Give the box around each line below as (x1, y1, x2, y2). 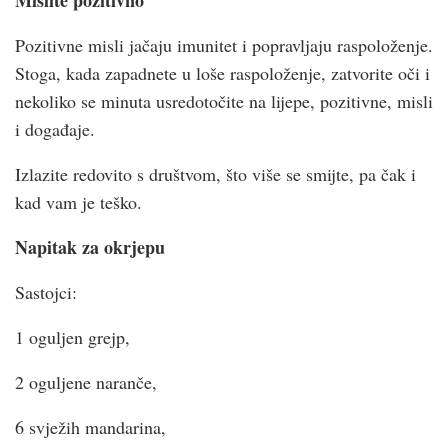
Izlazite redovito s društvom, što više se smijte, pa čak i (15, 161, 416, 186)
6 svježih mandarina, (15, 414, 166, 439)
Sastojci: (15, 279, 77, 304)
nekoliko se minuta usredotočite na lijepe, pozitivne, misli (15, 88, 433, 113)
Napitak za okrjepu (15, 233, 165, 260)
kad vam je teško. (15, 189, 142, 214)
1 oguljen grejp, (15, 324, 130, 349)
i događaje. (15, 116, 95, 141)
